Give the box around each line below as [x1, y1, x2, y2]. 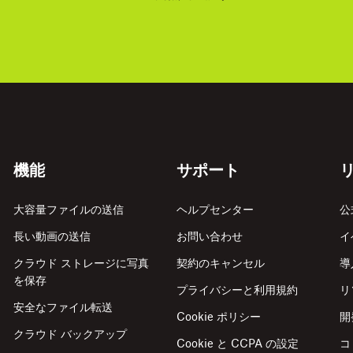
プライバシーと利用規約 [176, 283, 298, 297]
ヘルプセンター [176, 203, 254, 217]
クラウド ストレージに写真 [13, 256, 150, 270]
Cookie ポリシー [176, 310, 261, 324]
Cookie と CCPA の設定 [176, 336, 299, 351]
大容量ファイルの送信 [13, 203, 124, 217]
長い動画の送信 [13, 229, 91, 243]
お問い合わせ [176, 229, 243, 243]
